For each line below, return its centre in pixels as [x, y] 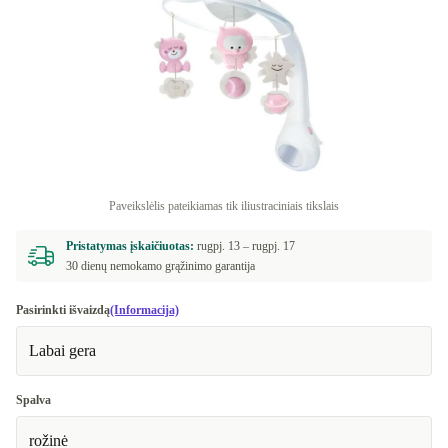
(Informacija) [144, 310]
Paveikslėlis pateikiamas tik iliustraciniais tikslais [224, 206]
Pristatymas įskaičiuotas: [131, 246]
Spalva [33, 400]
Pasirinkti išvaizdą [63, 310]
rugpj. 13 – [224, 246]
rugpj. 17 [273, 246]
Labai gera [62, 350]
